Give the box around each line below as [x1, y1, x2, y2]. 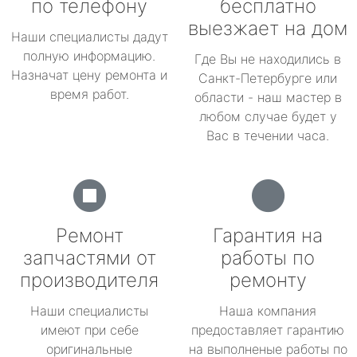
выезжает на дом [188, 17, 347, 40]
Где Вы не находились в [194, 51, 341, 67]
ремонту [229, 269, 307, 292]
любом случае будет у [198, 108, 337, 124]
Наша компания [219, 303, 316, 319]
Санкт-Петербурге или [198, 70, 337, 86]
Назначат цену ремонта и [11, 67, 167, 83]
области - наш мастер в [194, 89, 342, 105]
